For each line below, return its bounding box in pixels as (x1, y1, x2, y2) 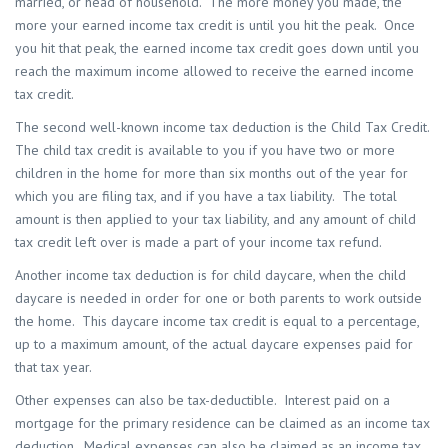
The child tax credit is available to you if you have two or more (15, 141, 395, 160)
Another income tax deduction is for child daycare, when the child (15, 266, 406, 285)
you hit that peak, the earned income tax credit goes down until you (15, 39, 419, 58)
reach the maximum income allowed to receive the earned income (15, 62, 414, 81)
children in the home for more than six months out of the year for (15, 164, 408, 183)
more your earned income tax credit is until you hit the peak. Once (15, 16, 415, 35)
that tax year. (15, 358, 99, 377)
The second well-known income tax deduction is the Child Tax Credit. (15, 118, 433, 137)
